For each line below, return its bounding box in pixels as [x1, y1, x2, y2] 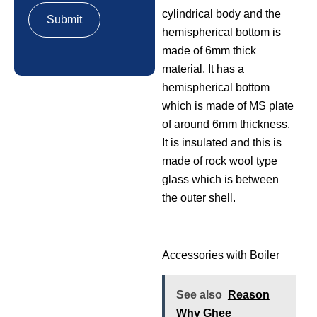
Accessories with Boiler [161, 248, 279, 261]
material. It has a [161, 63, 244, 76]
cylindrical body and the [161, 8, 281, 21]
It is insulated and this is [161, 137, 282, 149]
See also [175, 289, 222, 301]
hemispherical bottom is [161, 26, 281, 39]
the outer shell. [161, 192, 236, 204]
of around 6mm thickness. [161, 118, 290, 131]
